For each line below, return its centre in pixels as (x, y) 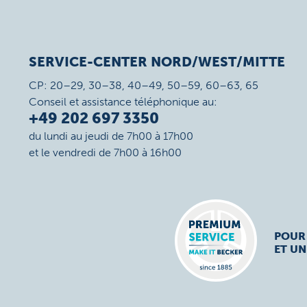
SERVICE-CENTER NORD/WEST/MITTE (157, 62)
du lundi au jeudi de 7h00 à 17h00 (111, 136)
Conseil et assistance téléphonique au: (123, 102)
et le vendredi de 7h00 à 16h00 (105, 152)
